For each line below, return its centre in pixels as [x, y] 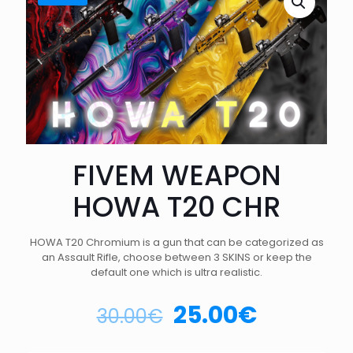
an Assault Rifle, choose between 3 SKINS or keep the [176, 257]
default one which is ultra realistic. [176, 272]
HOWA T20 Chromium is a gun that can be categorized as [176, 242]
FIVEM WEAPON [176, 175]
